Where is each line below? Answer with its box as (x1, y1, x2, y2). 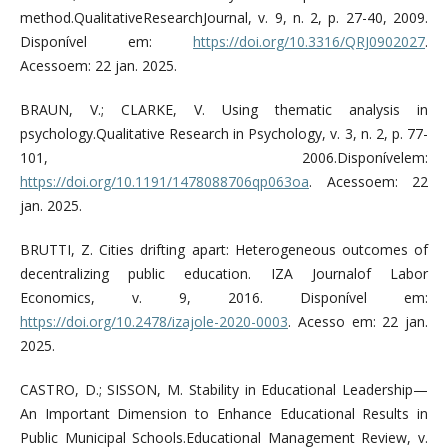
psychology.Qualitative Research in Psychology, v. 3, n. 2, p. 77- (19, 124, 429, 144)
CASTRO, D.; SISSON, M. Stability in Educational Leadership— (19, 380, 429, 400)
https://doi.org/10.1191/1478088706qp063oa (19, 172, 309, 192)
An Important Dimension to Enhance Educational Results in (19, 404, 429, 424)
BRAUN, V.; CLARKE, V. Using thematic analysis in (19, 100, 429, 120)
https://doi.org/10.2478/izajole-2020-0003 (19, 312, 288, 332)
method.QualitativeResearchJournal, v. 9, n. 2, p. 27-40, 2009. (19, 8, 429, 28)
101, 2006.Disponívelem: (19, 148, 429, 168)
